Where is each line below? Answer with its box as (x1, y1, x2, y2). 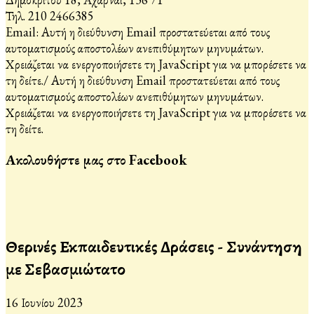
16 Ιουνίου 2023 (6, 294, 83, 310)
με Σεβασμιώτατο (6, 257, 125, 280)
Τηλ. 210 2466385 (6, 8, 94, 24)
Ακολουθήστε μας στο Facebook (6, 151, 187, 169)
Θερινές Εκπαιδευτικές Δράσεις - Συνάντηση (6, 235, 302, 258)
